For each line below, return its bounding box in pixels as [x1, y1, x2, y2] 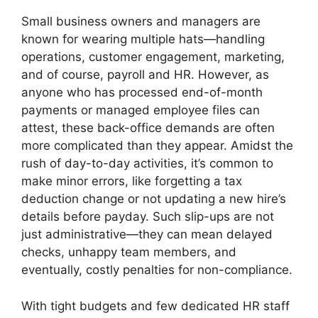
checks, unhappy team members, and [21, 245, 236, 260]
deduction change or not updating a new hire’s [21, 192, 286, 207]
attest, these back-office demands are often [21, 121, 275, 136]
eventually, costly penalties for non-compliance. [21, 263, 292, 278]
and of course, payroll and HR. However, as [21, 67, 269, 82]
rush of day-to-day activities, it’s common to [21, 156, 273, 171]
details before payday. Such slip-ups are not [21, 209, 274, 224]
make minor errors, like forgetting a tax [21, 174, 242, 189]
